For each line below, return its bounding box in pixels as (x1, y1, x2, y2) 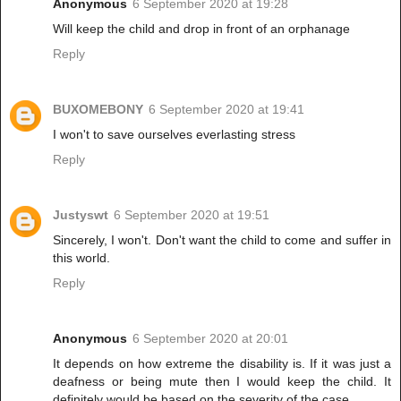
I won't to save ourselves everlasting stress (53, 126, 295, 141)
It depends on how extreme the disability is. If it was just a (53, 355, 391, 371)
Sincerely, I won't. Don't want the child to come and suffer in (53, 232, 391, 247)
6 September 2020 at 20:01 (132, 330, 288, 346)
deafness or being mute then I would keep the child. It (53, 373, 391, 388)
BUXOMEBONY (53, 101, 143, 116)
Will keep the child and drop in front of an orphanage (53, 21, 350, 36)
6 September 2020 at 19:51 (114, 207, 269, 222)
